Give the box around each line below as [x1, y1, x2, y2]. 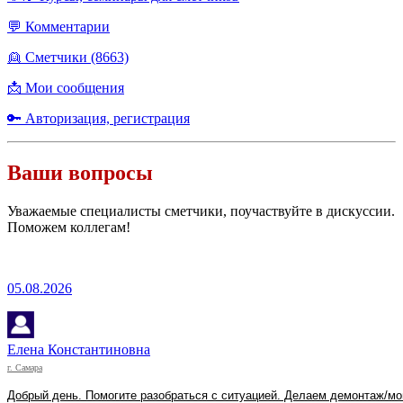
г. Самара [7, 362, 42, 372]
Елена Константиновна [7, 341, 150, 357]
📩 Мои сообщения [7, 80, 124, 96]
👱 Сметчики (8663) [7, 49, 129, 66]
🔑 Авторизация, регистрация [7, 111, 190, 127]
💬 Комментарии [7, 19, 110, 35]
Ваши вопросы [7, 161, 153, 184]
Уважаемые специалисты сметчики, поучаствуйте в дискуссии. [7, 202, 395, 219]
